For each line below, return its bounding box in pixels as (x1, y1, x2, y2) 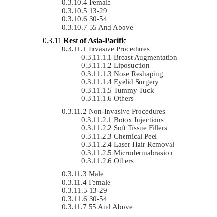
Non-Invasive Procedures (89, 107, 165, 115)
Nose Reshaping (114, 69, 163, 77)
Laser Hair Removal (114, 140, 174, 148)
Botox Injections (114, 115, 164, 124)
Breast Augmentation (114, 53, 177, 61)
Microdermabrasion (114, 148, 173, 156)
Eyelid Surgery (114, 77, 159, 86)
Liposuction (114, 61, 150, 69)
